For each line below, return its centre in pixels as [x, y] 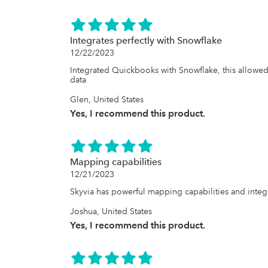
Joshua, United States [111, 211]
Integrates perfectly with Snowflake [146, 40]
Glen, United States [107, 99]
